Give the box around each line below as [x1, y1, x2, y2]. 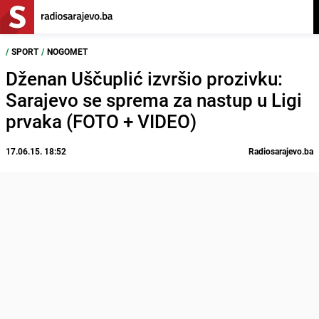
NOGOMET [47, 46, 88, 57]
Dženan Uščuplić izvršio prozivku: [6, 66, 283, 91]
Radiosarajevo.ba [249, 145, 313, 157]
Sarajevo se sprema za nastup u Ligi [6, 88, 302, 113]
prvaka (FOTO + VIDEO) [6, 109, 197, 134]
